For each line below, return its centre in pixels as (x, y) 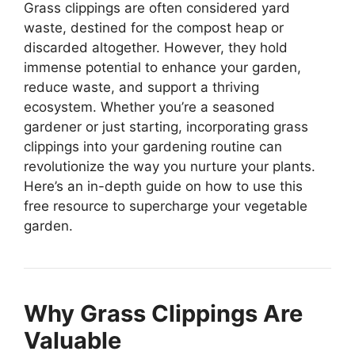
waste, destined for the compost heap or (154, 27)
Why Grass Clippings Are (163, 313)
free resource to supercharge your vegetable (166, 206)
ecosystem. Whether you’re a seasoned (149, 107)
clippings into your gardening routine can (153, 146)
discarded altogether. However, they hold (156, 47)
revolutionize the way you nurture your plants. (170, 166)
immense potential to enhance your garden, (162, 67)
